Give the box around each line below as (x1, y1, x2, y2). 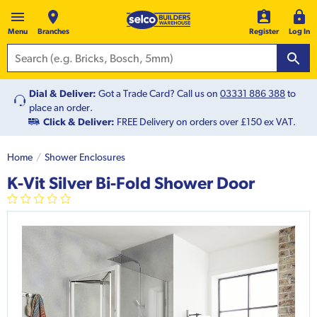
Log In (289, 27, 310, 36)
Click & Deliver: (43, 116, 115, 128)
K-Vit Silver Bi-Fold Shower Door (7, 173, 255, 193)
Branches (37, 27, 69, 36)
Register (249, 27, 279, 36)
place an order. (29, 102, 93, 114)
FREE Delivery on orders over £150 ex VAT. (115, 116, 296, 128)
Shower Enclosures (45, 151, 125, 163)
